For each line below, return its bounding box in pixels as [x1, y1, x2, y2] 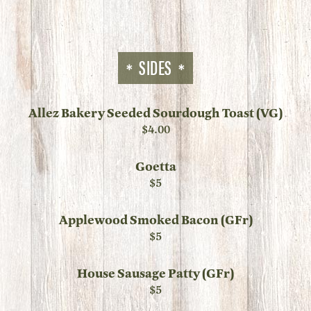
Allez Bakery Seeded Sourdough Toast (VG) [28, 105, 283, 122]
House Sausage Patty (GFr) [77, 265, 234, 283]
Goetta [135, 158, 176, 176]
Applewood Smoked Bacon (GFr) [58, 212, 253, 229]
